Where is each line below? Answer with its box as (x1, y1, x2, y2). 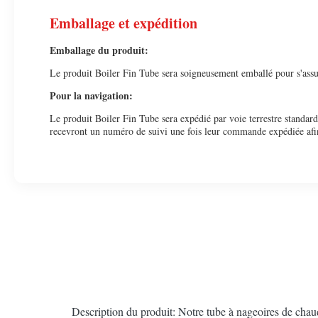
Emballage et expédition (50, 13, 197, 33)
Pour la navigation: (50, 88, 133, 103)
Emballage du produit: (50, 43, 148, 57)
